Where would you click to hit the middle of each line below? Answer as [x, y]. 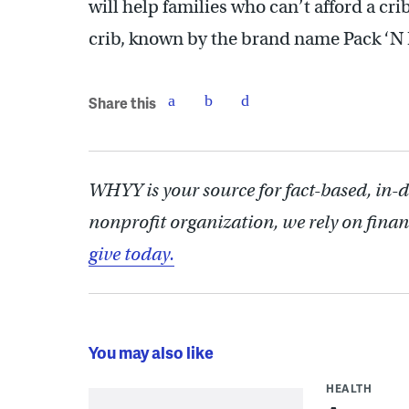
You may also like [151, 351]
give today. [131, 254]
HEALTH [349, 388]
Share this [122, 103]
